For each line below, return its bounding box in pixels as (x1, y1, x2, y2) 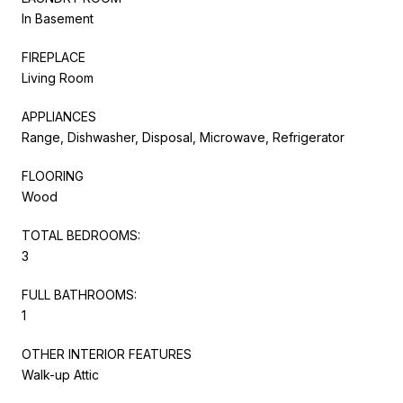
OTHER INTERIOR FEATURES (22, 345, 192, 362)
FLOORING (22, 167, 84, 184)
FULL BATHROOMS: (22, 286, 137, 302)
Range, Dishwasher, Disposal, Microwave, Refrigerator (22, 129, 345, 145)
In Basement (22, 10, 94, 26)
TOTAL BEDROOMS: (22, 227, 140, 243)
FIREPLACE (22, 49, 85, 65)
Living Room (22, 69, 94, 85)
